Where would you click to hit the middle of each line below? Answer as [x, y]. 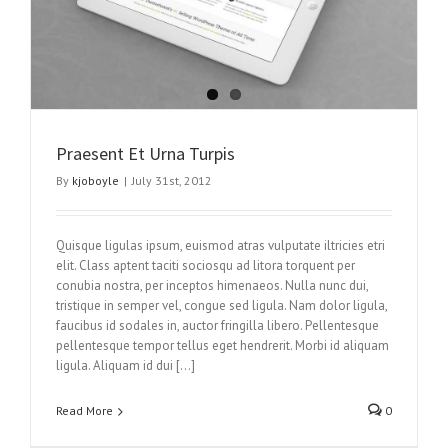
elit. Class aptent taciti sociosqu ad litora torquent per [205, 266]
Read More [84, 411]
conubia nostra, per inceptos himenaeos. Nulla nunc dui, [212, 286]
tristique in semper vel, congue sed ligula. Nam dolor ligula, [221, 306]
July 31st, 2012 [172, 181]
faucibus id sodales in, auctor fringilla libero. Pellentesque [217, 326]
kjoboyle [95, 181]
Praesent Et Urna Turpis [145, 154]
